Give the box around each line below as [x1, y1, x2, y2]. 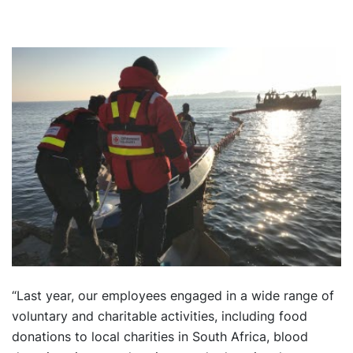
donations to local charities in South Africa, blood [12, 329, 308, 345]
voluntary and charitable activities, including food [12, 308, 307, 325]
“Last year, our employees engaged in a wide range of [12, 288, 334, 304]
